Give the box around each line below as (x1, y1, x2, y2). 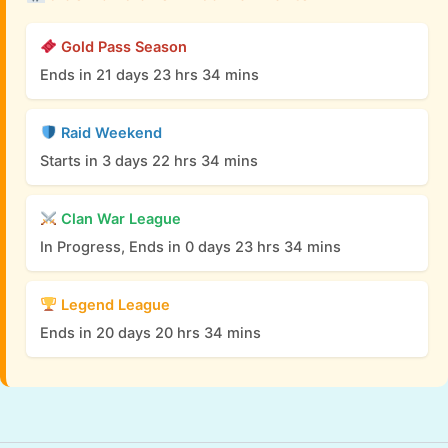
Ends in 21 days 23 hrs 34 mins (40, 65, 259, 84)
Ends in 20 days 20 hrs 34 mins (40, 323, 261, 342)
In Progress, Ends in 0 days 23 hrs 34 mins (40, 237, 341, 256)
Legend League (56, 295, 170, 314)
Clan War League (56, 209, 181, 228)
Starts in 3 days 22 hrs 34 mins (40, 151, 258, 170)
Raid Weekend (56, 123, 162, 142)
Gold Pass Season (56, 37, 187, 56)
